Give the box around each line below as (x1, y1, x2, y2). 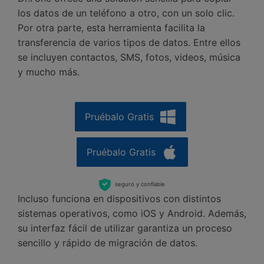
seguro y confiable (114, 181, 165, 188)
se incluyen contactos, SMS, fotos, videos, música (18, 51, 240, 63)
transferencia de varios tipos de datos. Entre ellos (18, 36, 240, 48)
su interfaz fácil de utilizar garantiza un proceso (18, 222, 232, 235)
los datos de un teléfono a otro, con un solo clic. (18, 6, 235, 19)
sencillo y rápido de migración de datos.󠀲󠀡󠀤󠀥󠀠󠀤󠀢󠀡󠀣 (18, 237, 197, 249)
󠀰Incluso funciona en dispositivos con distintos (18, 193, 221, 205)
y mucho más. (18, 65, 80, 78)
